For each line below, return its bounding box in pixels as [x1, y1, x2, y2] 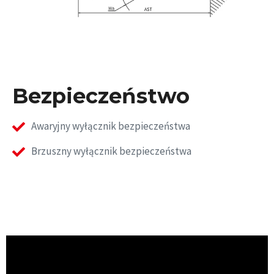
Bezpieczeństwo [12, 83, 190, 109]
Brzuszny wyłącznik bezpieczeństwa [31, 144, 192, 158]
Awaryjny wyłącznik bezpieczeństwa [31, 119, 191, 133]
